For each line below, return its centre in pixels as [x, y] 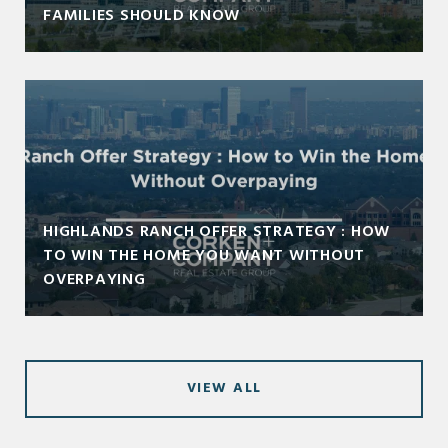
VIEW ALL [224, 388]
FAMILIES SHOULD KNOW [141, 15]
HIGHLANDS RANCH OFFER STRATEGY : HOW [216, 231]
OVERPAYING [94, 279]
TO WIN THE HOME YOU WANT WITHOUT [204, 255]
